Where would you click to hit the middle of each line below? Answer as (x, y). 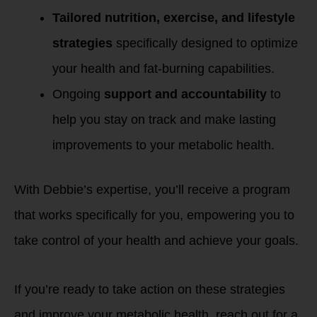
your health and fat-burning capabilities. (163, 69)
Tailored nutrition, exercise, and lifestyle (174, 18)
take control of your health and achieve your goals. (156, 241)
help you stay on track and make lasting (164, 120)
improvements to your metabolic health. (163, 145)
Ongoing (78, 94)
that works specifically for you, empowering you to (154, 215)
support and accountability (185, 94)
